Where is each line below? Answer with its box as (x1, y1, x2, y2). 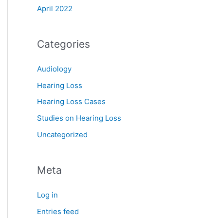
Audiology (37, 64, 72, 73)
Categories (37, 37, 90, 50)
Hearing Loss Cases (37, 97, 106, 107)
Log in (37, 190, 58, 200)
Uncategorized (37, 129, 88, 139)
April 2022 (37, 3, 73, 13)
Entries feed (37, 206, 79, 216)
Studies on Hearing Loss (37, 113, 121, 123)
